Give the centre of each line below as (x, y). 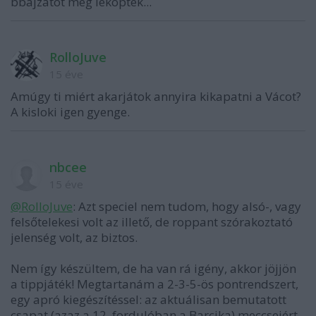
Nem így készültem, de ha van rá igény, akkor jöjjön (153, 268)
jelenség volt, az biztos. (74, 237)
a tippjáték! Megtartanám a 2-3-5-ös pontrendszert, (154, 284)
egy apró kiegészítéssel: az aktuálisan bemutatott (148, 299)
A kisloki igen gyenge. (70, 112)
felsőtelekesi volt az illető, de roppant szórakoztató (152, 222)
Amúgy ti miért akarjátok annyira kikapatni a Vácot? (156, 96)
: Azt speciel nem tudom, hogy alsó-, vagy (187, 206)
